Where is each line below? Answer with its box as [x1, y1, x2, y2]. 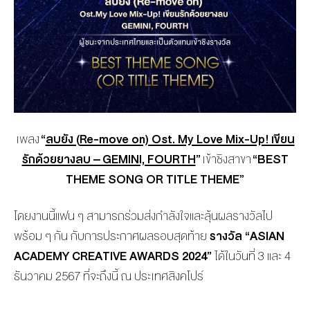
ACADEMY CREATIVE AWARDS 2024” [14, 246, 212, 267]
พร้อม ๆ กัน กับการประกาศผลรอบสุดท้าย [14, 226, 207, 247]
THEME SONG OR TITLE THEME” [66, 170, 244, 190]
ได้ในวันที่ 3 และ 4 [212, 246, 291, 267]
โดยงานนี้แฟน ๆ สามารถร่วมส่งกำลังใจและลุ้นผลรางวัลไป [14, 206, 273, 227]
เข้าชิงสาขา [200, 149, 253, 170]
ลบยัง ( [45, 129, 80, 150]
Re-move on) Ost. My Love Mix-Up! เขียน [79, 129, 295, 150]
